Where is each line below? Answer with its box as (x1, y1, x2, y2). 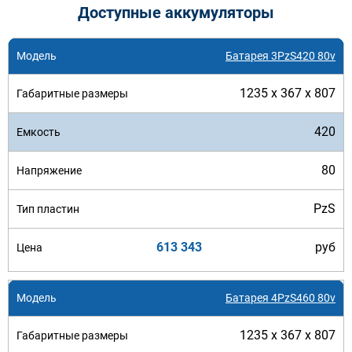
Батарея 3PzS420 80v (225, 49, 335, 62)
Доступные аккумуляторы (78, 3, 274, 22)
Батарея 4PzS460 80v (225, 291, 335, 304)
